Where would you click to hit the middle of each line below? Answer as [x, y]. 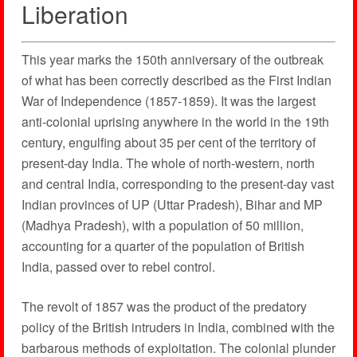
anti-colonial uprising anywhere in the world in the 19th [175, 122]
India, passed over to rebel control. [118, 267]
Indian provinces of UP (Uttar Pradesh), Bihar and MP [172, 204]
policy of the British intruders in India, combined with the [178, 327]
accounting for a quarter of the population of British [163, 246]
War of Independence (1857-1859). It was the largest [168, 101]
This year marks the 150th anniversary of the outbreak [172, 59]
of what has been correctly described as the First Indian [176, 80]
